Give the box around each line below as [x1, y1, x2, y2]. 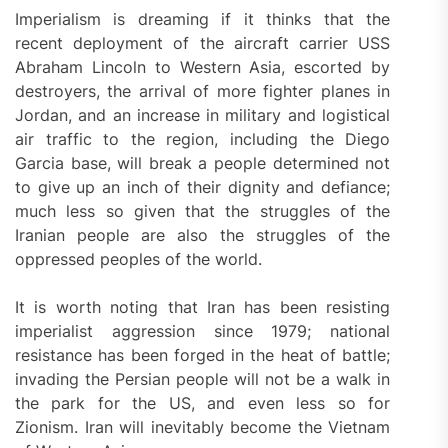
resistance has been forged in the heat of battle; [15, 345, 391, 366]
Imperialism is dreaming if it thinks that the [15, 9, 391, 30]
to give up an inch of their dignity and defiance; [15, 177, 391, 198]
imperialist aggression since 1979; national [15, 321, 391, 342]
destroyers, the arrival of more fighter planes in [15, 81, 391, 102]
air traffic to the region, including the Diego [15, 129, 391, 150]
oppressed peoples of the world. [15, 249, 262, 270]
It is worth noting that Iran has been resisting [15, 297, 391, 318]
